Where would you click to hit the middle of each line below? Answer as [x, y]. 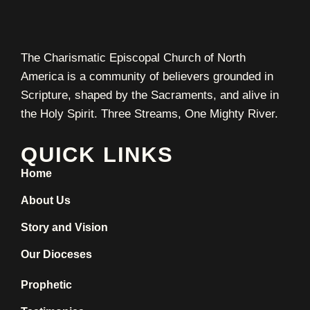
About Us [46, 201]
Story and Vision [64, 228]
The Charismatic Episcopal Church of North [133, 58]
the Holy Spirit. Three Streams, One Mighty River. [149, 114]
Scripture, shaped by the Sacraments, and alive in [150, 95]
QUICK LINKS [97, 155]
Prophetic [46, 285]
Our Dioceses [56, 255]
